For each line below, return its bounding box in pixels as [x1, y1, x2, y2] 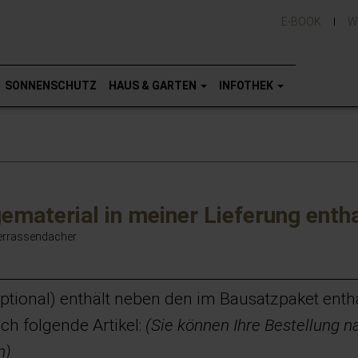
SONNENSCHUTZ [5, 78, 97, 92]
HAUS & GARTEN [109, 78, 199, 92]
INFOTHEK [219, 78, 276, 92]
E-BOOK [280, 15, 321, 28]
